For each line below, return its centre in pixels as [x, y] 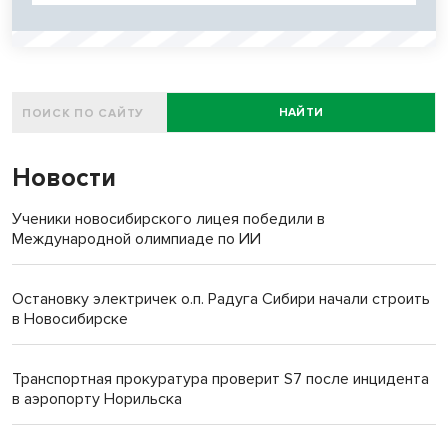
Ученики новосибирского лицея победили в [168, 218]
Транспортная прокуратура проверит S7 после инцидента [220, 378]
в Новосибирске [70, 318]
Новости [64, 177]
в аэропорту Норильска [97, 398]
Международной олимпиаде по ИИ [136, 238]
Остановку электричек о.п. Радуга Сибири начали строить [221, 298]
